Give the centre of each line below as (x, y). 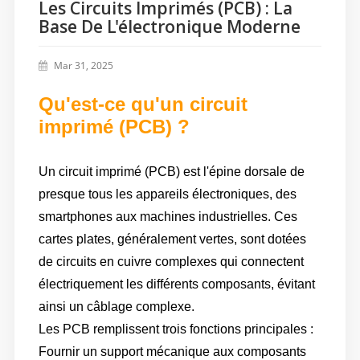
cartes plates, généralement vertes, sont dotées (172, 239)
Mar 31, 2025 (83, 66)
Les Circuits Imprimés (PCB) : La (165, 10)
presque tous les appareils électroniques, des (167, 194)
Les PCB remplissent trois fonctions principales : (176, 329)
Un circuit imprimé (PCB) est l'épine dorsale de (171, 172)
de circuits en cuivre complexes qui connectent (171, 262)
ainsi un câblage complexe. (116, 307)
